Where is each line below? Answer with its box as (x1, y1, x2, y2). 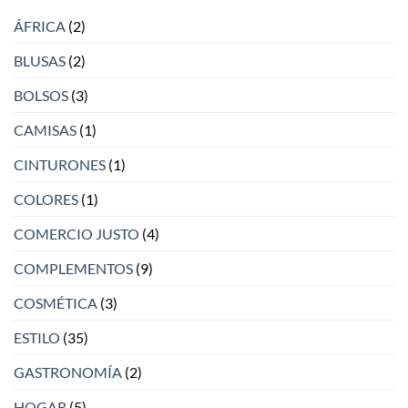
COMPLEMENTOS (14, 259, 133, 277)
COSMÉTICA (14, 293, 97, 311)
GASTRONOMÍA (14, 362, 122, 381)
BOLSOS (14, 86, 68, 104)
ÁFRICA (14, 16, 66, 35)
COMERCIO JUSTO (14, 224, 139, 242)
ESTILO (14, 328, 60, 346)
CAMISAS (14, 120, 76, 138)
